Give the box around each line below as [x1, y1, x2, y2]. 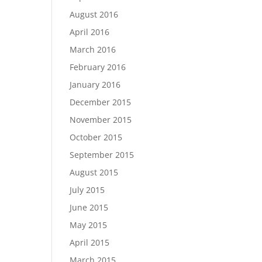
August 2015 [70, 167, 119, 178]
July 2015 [70, 184, 105, 195]
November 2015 [70, 114, 132, 125]
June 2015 [70, 202, 109, 213]
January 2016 [70, 79, 121, 90]
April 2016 [70, 26, 110, 37]
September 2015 [70, 149, 135, 160]
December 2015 [70, 96, 132, 108]
